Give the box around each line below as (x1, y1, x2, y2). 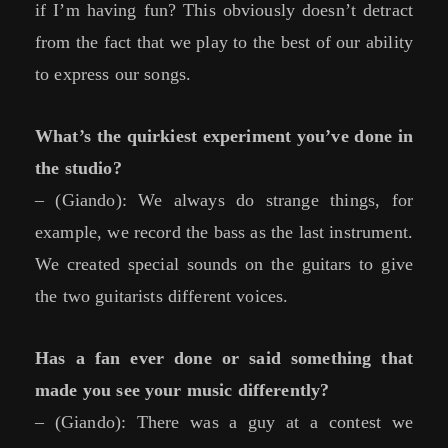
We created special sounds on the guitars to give (35, 254, 413, 275)
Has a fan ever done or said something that (35, 348, 413, 369)
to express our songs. (35, 64, 192, 85)
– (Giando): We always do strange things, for (35, 190, 413, 211)
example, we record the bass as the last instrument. (35, 222, 413, 243)
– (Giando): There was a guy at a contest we (35, 412, 413, 433)
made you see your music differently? (35, 380, 330, 401)
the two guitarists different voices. (35, 286, 289, 307)
